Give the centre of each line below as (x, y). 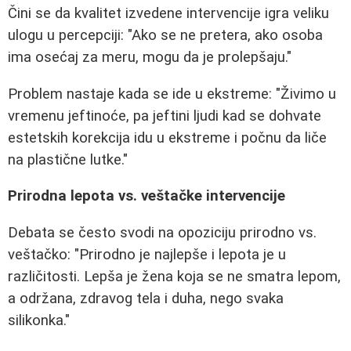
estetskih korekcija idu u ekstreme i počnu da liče (167, 138)
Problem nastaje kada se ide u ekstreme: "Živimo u (172, 94)
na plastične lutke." (68, 159)
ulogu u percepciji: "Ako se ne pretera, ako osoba (165, 36)
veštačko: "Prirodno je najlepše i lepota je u (147, 255)
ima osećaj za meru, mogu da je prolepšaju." (150, 58)
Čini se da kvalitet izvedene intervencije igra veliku (168, 14)
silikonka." (39, 321)
